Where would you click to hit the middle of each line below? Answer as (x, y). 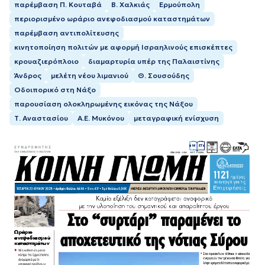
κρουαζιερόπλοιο (46, 61)
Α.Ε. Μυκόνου (101, 118)
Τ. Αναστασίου (41, 118)
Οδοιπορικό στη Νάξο (55, 89)
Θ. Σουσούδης (164, 75)
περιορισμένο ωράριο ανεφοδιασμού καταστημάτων (112, 18)
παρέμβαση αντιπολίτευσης (67, 33)
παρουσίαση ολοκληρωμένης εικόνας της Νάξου (104, 104)
